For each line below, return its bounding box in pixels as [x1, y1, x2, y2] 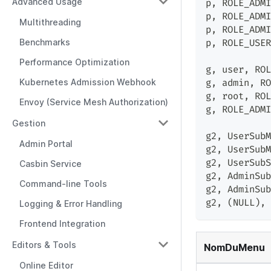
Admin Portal [19, 139, 73, 149]
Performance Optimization [19, 57, 129, 67]
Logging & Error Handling [19, 198, 122, 209]
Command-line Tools [19, 178, 107, 189]
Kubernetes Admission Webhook [19, 77, 156, 87]
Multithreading [19, 17, 81, 27]
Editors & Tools [12, 239, 76, 250]
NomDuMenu [204, 241, 265, 254]
